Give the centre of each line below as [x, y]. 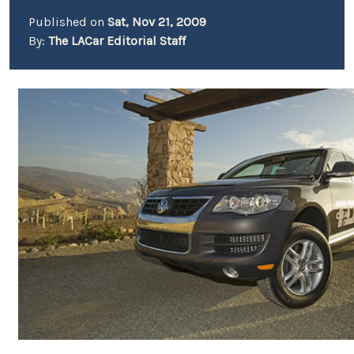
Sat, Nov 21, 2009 [157, 22]
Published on [68, 22]
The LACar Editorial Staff [117, 41]
